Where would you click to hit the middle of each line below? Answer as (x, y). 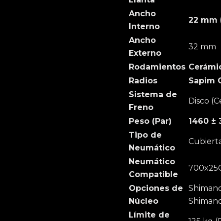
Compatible (153, 174)
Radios (143, 81)
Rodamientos (157, 67)
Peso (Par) (150, 121)
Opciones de (156, 188)
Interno (144, 26)
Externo (145, 53)
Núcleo (144, 201)
